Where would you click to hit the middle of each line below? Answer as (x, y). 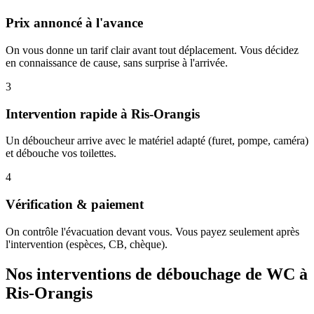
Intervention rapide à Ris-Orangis (103, 114)
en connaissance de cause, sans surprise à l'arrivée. (117, 63)
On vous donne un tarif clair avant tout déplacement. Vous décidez (152, 50)
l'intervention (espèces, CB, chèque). (87, 244)
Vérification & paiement (75, 205)
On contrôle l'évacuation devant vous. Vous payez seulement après (152, 231)
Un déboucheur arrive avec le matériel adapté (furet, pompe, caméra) (157, 141)
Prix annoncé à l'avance (74, 23)
